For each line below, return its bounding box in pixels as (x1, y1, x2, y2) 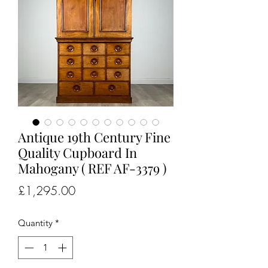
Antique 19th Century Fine (18, 127, 170, 146)
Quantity (18, 217, 53, 229)
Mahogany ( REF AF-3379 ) (18, 159, 166, 177)
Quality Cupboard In (18, 143, 137, 162)
